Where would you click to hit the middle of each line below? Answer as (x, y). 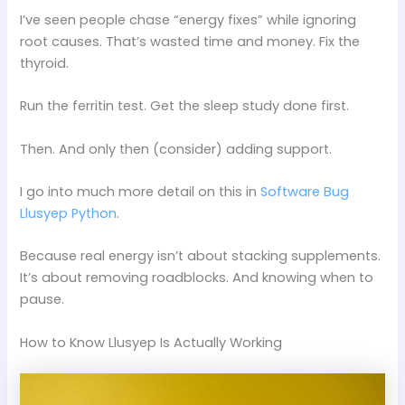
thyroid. (45, 64)
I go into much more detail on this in (141, 192)
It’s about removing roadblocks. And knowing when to (197, 278)
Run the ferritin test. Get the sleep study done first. (185, 106)
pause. (42, 300)
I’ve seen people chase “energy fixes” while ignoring (188, 20)
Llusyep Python (69, 214)
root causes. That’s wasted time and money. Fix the (190, 42)
